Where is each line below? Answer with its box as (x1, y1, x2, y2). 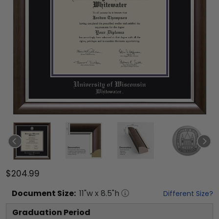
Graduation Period (12, 207, 90, 218)
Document (12, 188, 56, 199)
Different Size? (163, 189, 213, 198)
